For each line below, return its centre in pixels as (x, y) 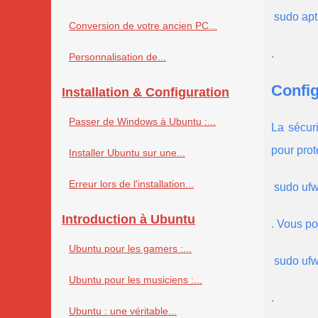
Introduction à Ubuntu (128, 220)
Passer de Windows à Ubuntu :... (142, 122)
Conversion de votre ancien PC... (143, 26)
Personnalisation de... (117, 57)
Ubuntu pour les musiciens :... (136, 280)
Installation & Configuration (146, 93)
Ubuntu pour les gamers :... (130, 249)
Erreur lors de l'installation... (131, 184)
